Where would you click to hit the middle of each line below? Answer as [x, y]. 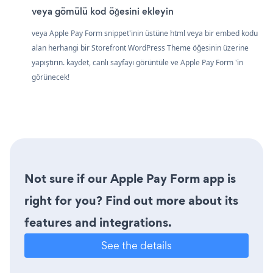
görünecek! [51, 77]
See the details [136, 245]
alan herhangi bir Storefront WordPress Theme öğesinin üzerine [140, 48]
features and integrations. [98, 222]
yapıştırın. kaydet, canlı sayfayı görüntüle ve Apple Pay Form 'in [137, 62]
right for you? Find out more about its [131, 200]
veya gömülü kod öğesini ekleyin [103, 11]
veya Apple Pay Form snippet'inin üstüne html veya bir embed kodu [145, 33]
